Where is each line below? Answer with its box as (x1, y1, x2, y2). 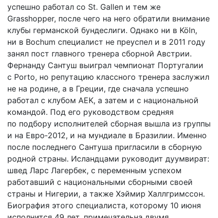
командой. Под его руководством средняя (7, 107, 174, 117)
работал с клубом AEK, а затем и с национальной (7, 95, 199, 105)
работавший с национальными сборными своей (7, 177, 193, 187)
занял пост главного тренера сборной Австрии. (7, 49, 192, 58)
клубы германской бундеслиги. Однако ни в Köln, (7, 25, 197, 35)
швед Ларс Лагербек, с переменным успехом (7, 165, 182, 175)
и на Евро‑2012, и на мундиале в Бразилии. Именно (7, 130, 207, 140)
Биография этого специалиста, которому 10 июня (7, 200, 201, 210)
